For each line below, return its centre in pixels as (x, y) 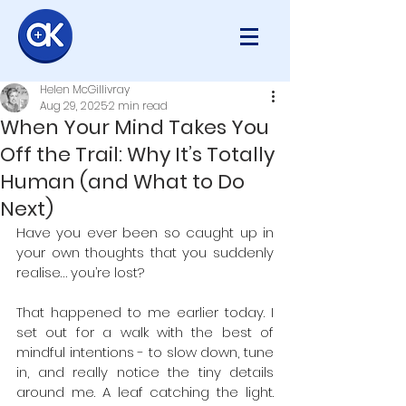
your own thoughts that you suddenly (145, 252)
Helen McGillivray (85, 89)
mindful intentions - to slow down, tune (145, 352)
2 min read (138, 106)
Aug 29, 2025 (73, 106)
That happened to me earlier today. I (145, 312)
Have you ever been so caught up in (145, 232)
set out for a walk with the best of (145, 332)
